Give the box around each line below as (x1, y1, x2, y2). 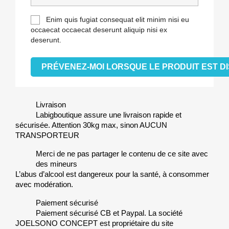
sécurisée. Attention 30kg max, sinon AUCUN (15, 121, 167, 130)
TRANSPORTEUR (15, 131, 79, 140)
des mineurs (36, 159, 77, 169)
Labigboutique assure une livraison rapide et (36, 110, 181, 120)
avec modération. (15, 180, 73, 189)
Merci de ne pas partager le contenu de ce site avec (36, 149, 208, 158)
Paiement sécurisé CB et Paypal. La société (36, 209, 182, 218)
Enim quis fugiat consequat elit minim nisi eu (46, 15, 189, 24)
